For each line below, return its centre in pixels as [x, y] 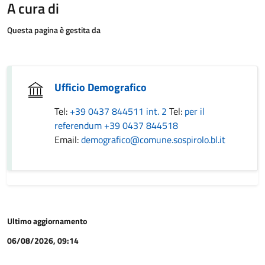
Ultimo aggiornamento [47, 221]
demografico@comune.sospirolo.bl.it [153, 140]
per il [195, 111]
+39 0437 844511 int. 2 [119, 111]
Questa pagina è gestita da [54, 30]
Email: [68, 140]
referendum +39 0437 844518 [116, 125]
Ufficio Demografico [101, 87]
